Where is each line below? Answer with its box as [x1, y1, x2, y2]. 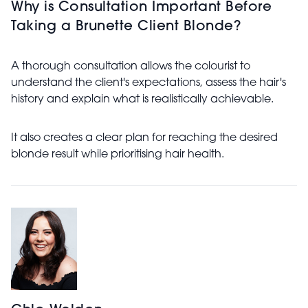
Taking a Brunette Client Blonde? [11, 20, 241, 34]
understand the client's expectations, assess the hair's [11, 78, 286, 89]
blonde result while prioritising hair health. [11, 149, 224, 161]
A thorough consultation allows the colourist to [11, 61, 250, 73]
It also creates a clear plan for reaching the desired [11, 133, 278, 144]
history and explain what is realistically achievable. [11, 94, 274, 106]
